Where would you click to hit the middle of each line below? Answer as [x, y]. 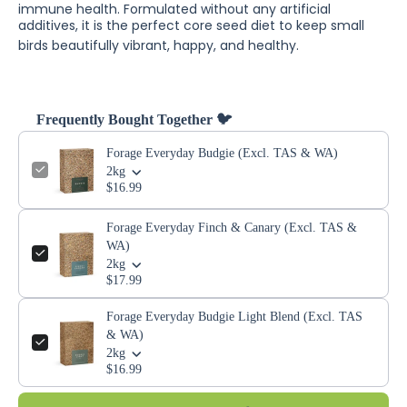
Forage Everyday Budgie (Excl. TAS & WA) [222, 153]
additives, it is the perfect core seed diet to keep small [191, 25]
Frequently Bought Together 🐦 [134, 119]
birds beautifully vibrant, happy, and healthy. [159, 46]
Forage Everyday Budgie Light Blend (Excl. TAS [234, 316]
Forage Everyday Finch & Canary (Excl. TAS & [232, 227]
